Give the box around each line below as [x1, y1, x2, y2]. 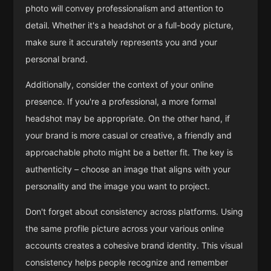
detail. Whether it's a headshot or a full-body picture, [25, 20, 234, 31]
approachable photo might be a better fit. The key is [25, 147, 233, 158]
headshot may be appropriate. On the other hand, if [25, 113, 230, 124]
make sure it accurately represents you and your [25, 37, 218, 48]
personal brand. [25, 54, 88, 65]
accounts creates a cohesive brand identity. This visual [25, 240, 243, 251]
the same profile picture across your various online [25, 223, 224, 234]
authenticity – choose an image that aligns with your [25, 164, 231, 175]
